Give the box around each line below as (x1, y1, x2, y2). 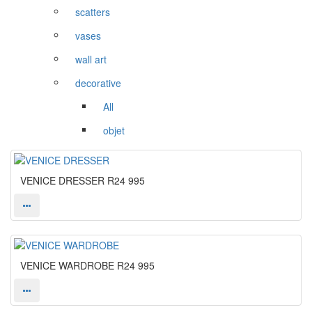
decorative (75, 76, 121, 91)
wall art (75, 52, 107, 67)
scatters (75, 5, 110, 19)
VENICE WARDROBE (20, 258, 114, 273)
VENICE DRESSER (20, 173, 104, 188)
